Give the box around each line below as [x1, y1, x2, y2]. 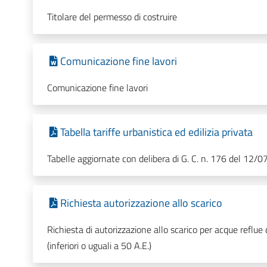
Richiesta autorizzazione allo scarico [60, 194, 222, 211]
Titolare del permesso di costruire [46, 9, 177, 24]
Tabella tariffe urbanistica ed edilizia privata [60, 123, 253, 140]
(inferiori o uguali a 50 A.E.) [46, 238, 151, 253]
